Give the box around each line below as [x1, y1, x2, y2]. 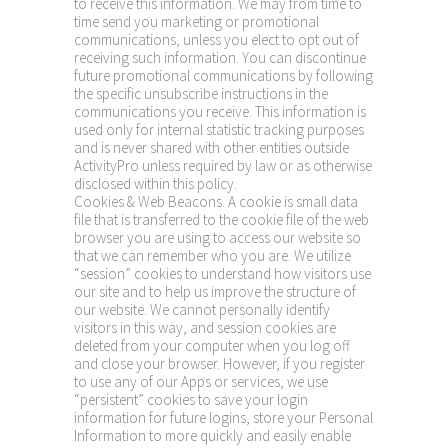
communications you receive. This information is [74, 102, 366, 121]
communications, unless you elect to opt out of [74, 30, 359, 49]
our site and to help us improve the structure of [74, 282, 356, 301]
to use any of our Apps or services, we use [74, 372, 328, 391]
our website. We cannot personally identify [74, 300, 330, 319]
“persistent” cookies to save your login [74, 390, 308, 409]
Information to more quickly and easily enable [74, 426, 351, 445]
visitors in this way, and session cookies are [74, 318, 336, 337]
